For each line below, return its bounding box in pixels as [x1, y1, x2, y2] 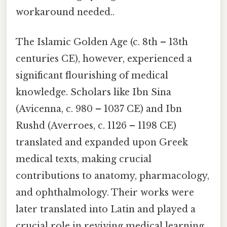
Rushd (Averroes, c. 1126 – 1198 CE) [16, 120, 176, 132]
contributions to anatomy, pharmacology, [16, 170, 209, 182]
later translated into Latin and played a [16, 204, 196, 215]
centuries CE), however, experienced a [16, 53, 192, 65]
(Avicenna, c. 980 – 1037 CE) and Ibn [16, 103, 182, 115]
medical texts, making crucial [16, 154, 152, 165]
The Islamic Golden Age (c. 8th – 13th [16, 36, 188, 48]
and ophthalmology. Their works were [16, 187, 194, 199]
